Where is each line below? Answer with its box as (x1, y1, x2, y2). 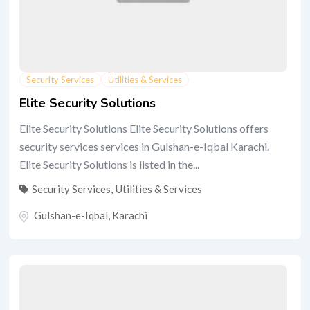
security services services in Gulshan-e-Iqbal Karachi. (19, 140, 269, 153)
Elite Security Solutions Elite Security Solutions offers (19, 122, 268, 135)
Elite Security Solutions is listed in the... (19, 158, 199, 171)
